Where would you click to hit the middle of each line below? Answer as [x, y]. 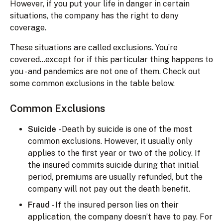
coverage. [36, 27]
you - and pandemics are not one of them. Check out [105, 71]
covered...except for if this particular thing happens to [111, 59]
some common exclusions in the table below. [94, 83]
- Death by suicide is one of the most [125, 129]
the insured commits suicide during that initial [113, 165]
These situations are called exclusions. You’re [94, 47]
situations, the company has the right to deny [94, 15]
